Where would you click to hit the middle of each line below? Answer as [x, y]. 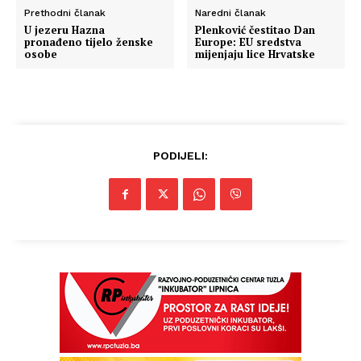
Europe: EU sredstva [249, 42]
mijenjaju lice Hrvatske [255, 54]
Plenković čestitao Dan [255, 30]
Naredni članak [231, 13]
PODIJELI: [180, 156]
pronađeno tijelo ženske [89, 42]
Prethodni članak [65, 13]
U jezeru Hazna [64, 30]
